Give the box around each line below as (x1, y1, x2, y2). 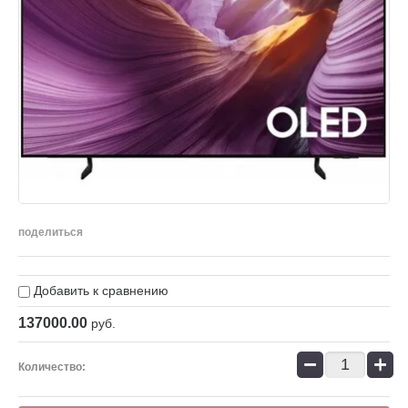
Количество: (18, 360, 86, 373)
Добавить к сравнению (30, 282, 168, 298)
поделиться (18, 225, 83, 239)
